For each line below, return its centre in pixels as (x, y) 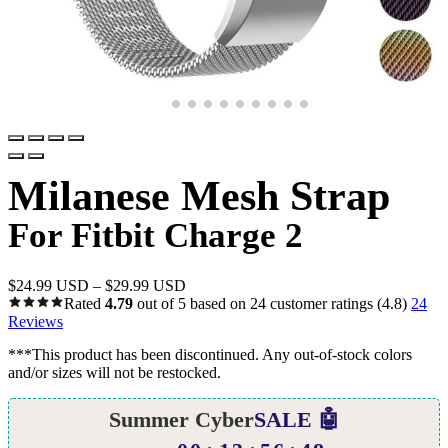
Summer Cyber (181, 419)
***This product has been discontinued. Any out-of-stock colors (210, 354)
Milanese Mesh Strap (199, 196)
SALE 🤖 (296, 419)
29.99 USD (149, 285)
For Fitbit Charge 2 (155, 235)
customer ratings (319, 303)
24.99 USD (52, 285)
